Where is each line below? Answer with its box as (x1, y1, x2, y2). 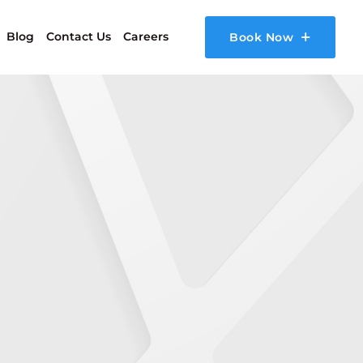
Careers (122, 28, 169, 44)
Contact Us (45, 28, 111, 44)
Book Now (228, 29, 294, 45)
